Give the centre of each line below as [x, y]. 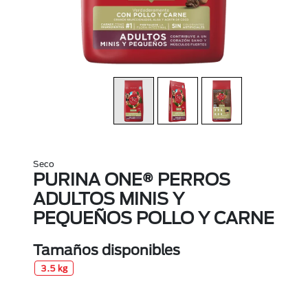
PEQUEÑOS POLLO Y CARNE [154, 218]
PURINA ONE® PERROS [132, 179]
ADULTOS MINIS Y [109, 199]
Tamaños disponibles [107, 250]
